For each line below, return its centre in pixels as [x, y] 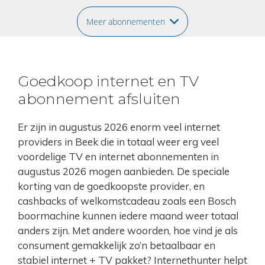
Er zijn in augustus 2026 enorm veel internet [119, 127]
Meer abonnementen [126, 21]
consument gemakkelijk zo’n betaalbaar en [117, 245]
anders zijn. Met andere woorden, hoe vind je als [128, 231]
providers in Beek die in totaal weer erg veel [118, 142]
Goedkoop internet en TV [108, 81]
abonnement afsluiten [99, 99]
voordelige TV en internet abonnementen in [118, 157]
